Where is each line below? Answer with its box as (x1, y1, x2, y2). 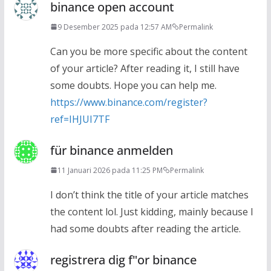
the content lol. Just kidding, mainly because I (50, 204, 253, 218)
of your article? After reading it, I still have (50, 61, 240, 75)
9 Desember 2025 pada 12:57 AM (57, 21, 172, 32)
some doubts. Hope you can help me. (50, 78, 217, 92)
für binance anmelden (50, 142, 173, 158)
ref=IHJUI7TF (50, 112, 109, 126)
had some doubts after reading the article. (50, 221, 241, 235)
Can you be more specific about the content (50, 44, 247, 58)
